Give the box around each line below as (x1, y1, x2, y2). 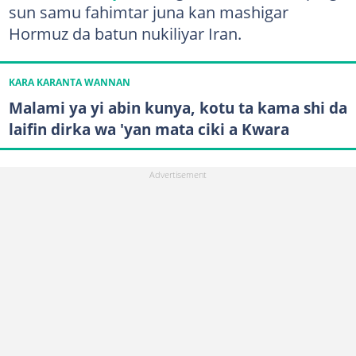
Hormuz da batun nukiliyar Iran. (8, 21, 242, 44)
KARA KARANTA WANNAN (8, 75, 130, 88)
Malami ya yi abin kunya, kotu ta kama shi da (8, 96, 347, 118)
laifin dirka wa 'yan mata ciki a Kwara (8, 118, 289, 140)
